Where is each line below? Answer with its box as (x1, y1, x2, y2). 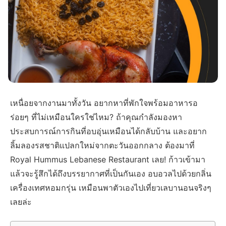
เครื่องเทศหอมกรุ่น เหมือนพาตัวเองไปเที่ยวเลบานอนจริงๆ (10, 183, 212, 193)
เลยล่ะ (10, 197, 32, 207)
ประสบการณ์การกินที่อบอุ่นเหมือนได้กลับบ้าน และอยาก (10, 126, 207, 137)
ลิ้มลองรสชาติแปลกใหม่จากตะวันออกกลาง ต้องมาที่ (10, 140, 195, 151)
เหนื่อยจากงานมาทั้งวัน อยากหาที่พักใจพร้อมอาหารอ (10, 98, 198, 108)
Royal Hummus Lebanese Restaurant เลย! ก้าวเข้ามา (10, 154, 206, 165)
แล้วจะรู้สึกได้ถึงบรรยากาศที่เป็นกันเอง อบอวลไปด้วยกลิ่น (10, 168, 212, 179)
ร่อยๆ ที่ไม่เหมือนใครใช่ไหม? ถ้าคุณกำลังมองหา (10, 112, 183, 123)
